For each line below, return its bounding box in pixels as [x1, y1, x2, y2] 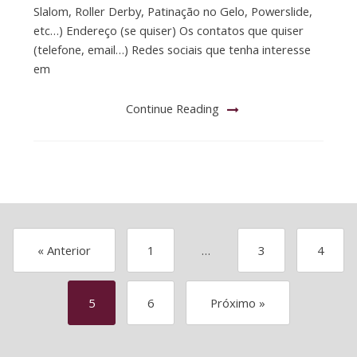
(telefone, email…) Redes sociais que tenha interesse [33, 41, 311, 57]
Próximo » [210, 295, 265, 311]
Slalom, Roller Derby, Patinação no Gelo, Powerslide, [33, 2, 312, 19]
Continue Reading [126, 100, 219, 116]
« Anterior [37, 242, 91, 258]
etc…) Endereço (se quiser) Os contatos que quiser [33, 22, 304, 38]
